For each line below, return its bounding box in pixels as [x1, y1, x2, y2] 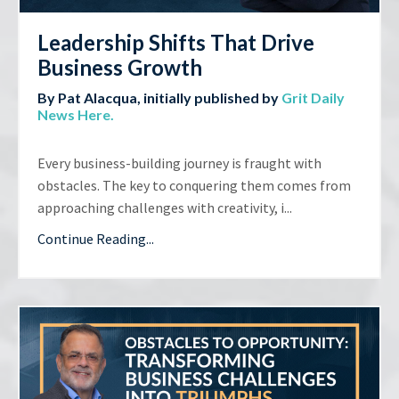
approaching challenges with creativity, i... [37, 199, 292, 217]
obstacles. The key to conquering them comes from [37, 176, 351, 195]
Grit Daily [281, 89, 345, 107]
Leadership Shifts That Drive [37, 29, 314, 56]
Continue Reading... [37, 230, 154, 248]
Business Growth [37, 54, 202, 81]
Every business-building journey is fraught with [37, 154, 322, 173]
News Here [37, 106, 110, 124]
